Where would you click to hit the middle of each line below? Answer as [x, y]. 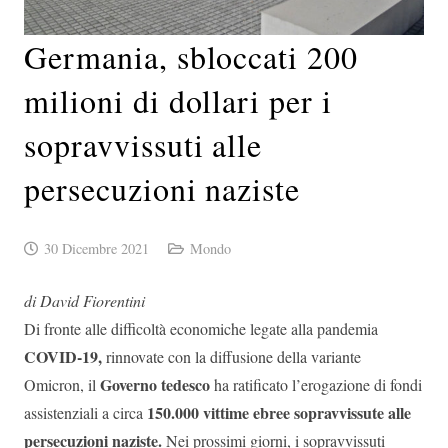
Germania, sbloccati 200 [191, 57]
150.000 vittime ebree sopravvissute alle [279, 413]
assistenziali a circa [85, 413]
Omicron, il [62, 385]
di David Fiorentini [84, 301]
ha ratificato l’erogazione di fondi [316, 385]
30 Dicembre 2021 [96, 249]
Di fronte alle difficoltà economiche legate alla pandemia [201, 329]
